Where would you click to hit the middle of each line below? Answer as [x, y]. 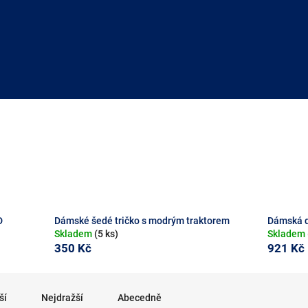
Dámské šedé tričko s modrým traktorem [142, 221]
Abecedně [140, 298]
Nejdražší [62, 298]
